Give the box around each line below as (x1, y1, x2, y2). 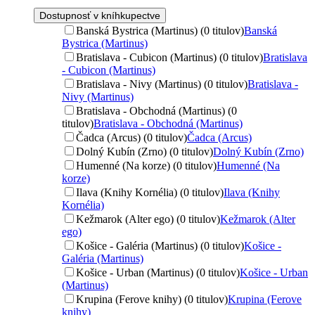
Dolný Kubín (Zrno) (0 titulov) (76, 145, 213, 157)
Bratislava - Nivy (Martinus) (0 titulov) (76, 77, 247, 90)
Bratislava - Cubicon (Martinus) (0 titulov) (76, 51, 263, 63)
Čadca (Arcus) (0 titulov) (76, 131, 187, 143)
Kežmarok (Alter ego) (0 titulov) (76, 212, 220, 225)
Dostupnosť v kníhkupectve (39, 9, 160, 21)
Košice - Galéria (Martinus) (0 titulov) (76, 239, 244, 252)
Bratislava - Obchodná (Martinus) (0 (76, 104, 237, 117)
